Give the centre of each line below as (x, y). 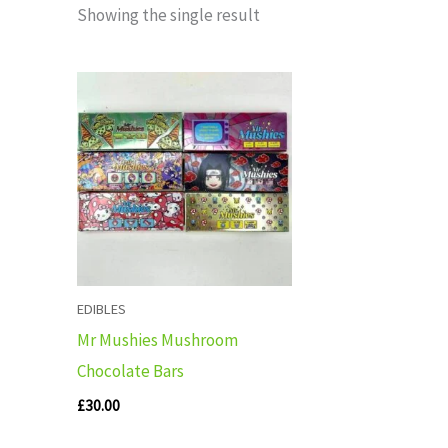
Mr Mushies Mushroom (158, 340)
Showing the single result (169, 15)
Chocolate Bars (131, 371)
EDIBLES (102, 308)
